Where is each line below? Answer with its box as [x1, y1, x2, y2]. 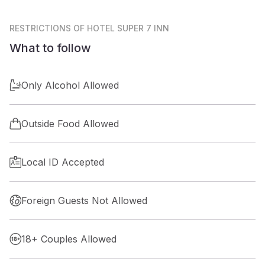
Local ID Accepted [21, 156, 104, 168]
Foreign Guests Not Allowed [21, 194, 147, 206]
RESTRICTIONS [9, 22, 71, 33]
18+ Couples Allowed [21, 232, 117, 245]
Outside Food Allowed [21, 117, 119, 130]
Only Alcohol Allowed [21, 79, 119, 91]
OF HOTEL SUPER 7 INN [73, 22, 169, 33]
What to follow [9, 40, 91, 55]
